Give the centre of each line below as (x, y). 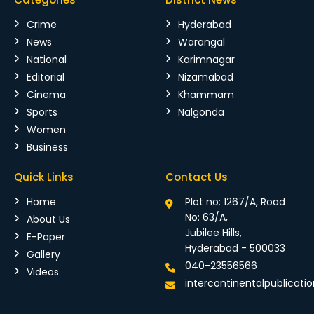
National (47, 60)
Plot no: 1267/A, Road (235, 202)
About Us (48, 220)
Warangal (202, 42)
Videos (43, 272)
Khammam (206, 95)
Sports (42, 112)
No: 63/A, (206, 218)
